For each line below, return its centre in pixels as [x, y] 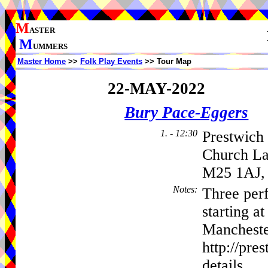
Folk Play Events [111, 61]
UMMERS [50, 46]
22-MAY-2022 [156, 88]
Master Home [42, 61]
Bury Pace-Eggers [187, 113]
